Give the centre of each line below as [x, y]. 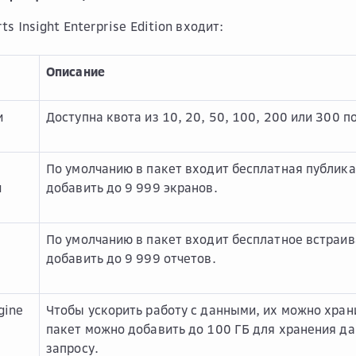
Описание [75, 72]
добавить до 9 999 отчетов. [131, 258]
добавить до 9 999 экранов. [132, 188]
